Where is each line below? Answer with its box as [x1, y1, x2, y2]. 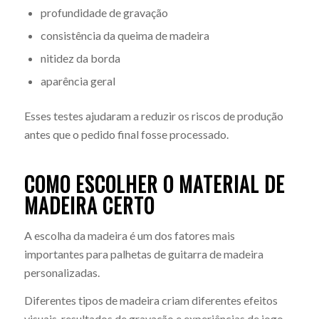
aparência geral [40, 74, 115, 88]
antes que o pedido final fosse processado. [23, 127, 229, 142]
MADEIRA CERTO [23, 191, 155, 221]
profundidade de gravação [40, 6, 168, 20]
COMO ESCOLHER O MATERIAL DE [23, 169, 285, 199]
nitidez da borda [40, 51, 120, 66]
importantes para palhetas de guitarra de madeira [23, 246, 263, 261]
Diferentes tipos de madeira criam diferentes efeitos [23, 293, 278, 308]
